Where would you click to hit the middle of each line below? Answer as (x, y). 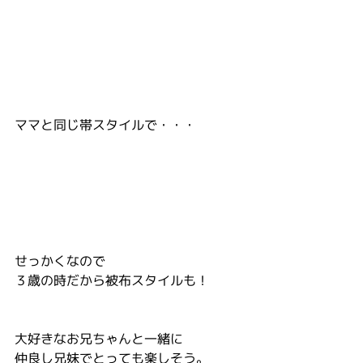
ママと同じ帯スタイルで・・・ (105, 125)
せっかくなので (60, 261)
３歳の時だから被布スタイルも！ (112, 280)
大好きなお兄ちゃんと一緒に (99, 339)
